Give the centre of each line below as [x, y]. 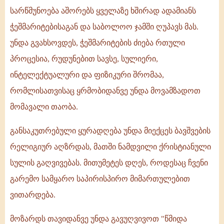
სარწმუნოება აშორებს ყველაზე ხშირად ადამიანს [103, 11]
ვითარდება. [33, 195]
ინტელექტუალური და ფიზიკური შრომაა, [87, 75]
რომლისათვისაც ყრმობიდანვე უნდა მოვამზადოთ [105, 91]
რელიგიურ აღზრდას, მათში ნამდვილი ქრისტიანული [110, 147]
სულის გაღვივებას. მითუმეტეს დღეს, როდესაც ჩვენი [109, 163]
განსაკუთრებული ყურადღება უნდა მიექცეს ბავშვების [110, 131]
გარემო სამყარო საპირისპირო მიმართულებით [100, 179]
